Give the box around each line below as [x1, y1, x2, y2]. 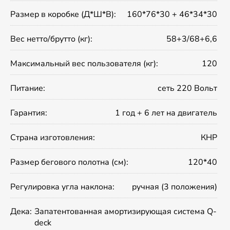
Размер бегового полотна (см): [10, 157, 128, 168]
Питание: [10, 83, 45, 94]
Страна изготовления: [10, 132, 95, 144]
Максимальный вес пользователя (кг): [10, 58, 158, 70]
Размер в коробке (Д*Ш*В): [10, 9, 116, 21]
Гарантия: [10, 107, 47, 119]
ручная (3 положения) [132, 181, 217, 193]
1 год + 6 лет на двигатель [115, 107, 217, 119]
